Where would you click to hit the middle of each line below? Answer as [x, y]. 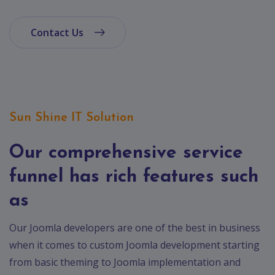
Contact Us [58, 32]
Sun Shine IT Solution [72, 118]
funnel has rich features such [134, 177]
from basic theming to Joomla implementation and [125, 262]
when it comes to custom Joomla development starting [134, 245]
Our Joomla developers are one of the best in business [135, 227]
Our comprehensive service [126, 153]
